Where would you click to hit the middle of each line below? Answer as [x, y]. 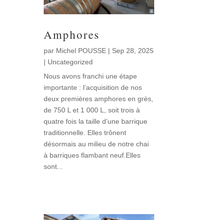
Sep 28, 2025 [133, 51]
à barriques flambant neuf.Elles [92, 155]
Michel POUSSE [81, 51]
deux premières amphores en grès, [99, 99]
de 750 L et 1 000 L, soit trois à [92, 110]
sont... [54, 167]
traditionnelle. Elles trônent [85, 133]
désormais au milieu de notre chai [96, 144]
